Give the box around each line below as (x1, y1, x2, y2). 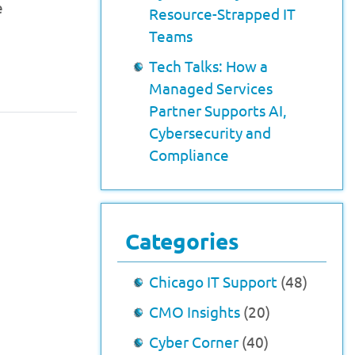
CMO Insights (149, 302, 240, 321)
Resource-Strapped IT (149, 4, 296, 23)
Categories (125, 227, 239, 254)
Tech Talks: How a (149, 56, 268, 75)
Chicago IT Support (149, 272, 277, 291)
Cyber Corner (149, 332, 239, 351)
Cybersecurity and (149, 123, 271, 142)
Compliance (149, 145, 229, 164)
